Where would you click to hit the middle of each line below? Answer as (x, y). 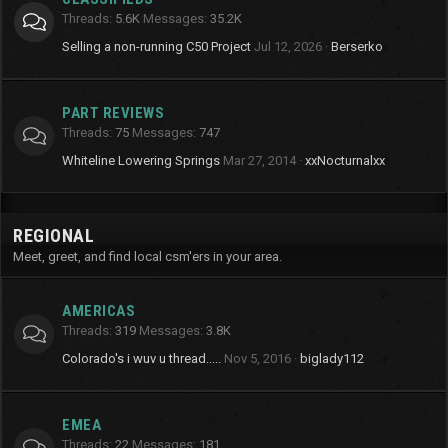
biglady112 (332, 358)
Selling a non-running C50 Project (156, 46)
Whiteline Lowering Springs (141, 160)
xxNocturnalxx (345, 160)
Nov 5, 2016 (257, 358)
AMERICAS (98, 311)
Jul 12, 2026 (288, 46)
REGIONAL (53, 235)
